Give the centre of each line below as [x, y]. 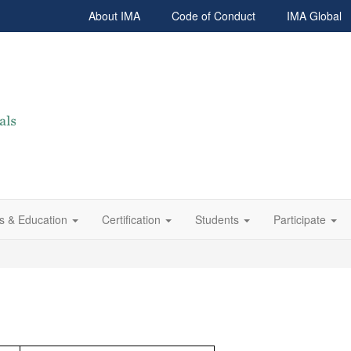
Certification [131, 219]
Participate [300, 219]
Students [217, 219]
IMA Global [314, 16]
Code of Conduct [213, 16]
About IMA [114, 16]
